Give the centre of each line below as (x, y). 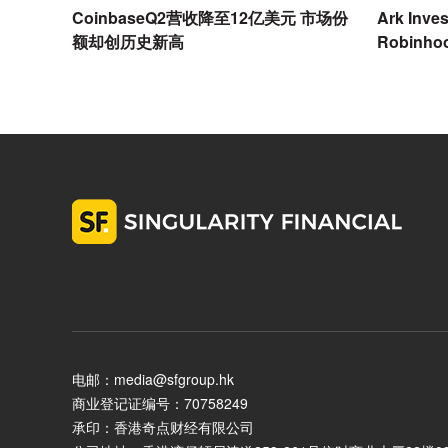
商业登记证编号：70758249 (160, 403)
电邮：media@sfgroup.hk (153, 379)
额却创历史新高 (128, 41)
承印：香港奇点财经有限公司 (163, 427)
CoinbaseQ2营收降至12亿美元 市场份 (210, 17)
